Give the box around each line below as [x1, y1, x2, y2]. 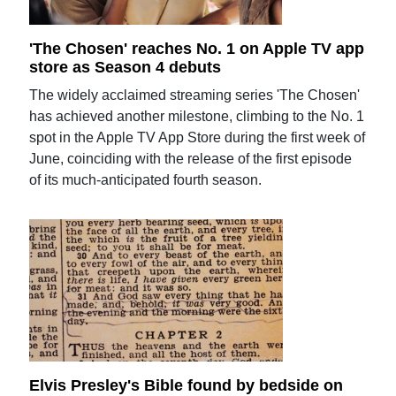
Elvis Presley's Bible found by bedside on [29, 377, 344, 394]
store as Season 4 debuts [29, 58, 222, 77]
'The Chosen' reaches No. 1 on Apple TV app [29, 39, 365, 57]
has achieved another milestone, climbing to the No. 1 [29, 109, 365, 125]
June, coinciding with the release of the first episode [29, 151, 353, 167]
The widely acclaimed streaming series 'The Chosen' [29, 88, 361, 103]
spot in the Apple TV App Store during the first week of [29, 130, 366, 146]
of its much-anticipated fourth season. [29, 172, 263, 188]
